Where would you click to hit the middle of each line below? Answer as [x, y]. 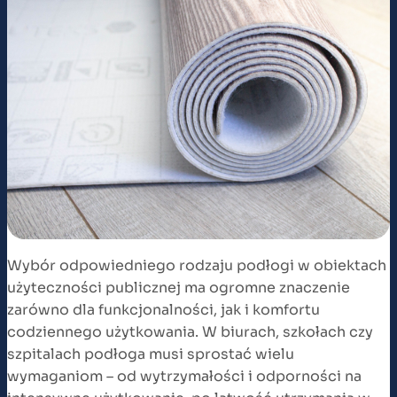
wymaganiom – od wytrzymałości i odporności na [184, 376]
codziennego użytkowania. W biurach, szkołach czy [190, 331]
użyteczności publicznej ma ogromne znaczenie [179, 287]
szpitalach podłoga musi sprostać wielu [151, 354]
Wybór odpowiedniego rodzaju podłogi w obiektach [197, 265]
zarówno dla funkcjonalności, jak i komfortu [163, 309]
